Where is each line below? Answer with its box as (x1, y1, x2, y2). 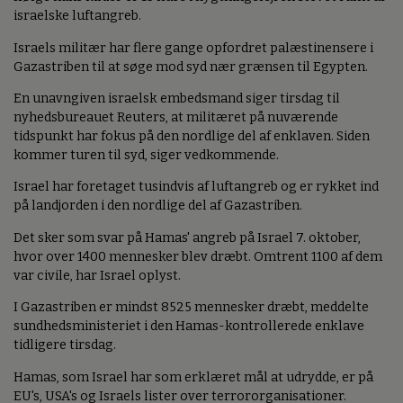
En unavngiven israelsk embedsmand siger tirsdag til (13, 91, 340, 107)
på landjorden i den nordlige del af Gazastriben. (13, 198, 302, 214)
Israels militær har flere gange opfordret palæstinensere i (13, 40, 373, 56)
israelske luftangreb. (13, 8, 141, 24)
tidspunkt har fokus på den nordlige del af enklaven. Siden (13, 129, 370, 145)
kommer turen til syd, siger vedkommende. (13, 148, 279, 164)
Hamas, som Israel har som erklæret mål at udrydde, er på (13, 369, 373, 385)
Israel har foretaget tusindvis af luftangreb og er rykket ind (13, 179, 379, 195)
